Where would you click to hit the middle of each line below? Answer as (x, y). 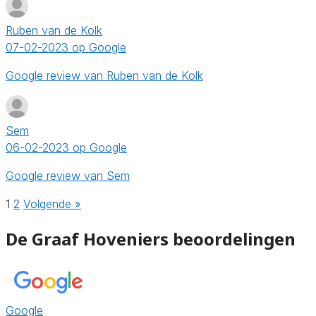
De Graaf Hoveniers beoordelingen (151, 238)
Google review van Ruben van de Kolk (104, 75)
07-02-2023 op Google (66, 47)
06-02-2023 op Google (66, 147)
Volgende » (52, 203)
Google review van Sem (68, 175)
